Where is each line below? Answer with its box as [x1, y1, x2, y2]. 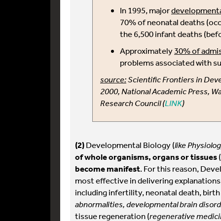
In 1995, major [120, 5, 171, 15]
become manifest [75, 163, 140, 174]
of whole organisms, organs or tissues [75, 151, 217, 162]
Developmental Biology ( [84, 140, 175, 150]
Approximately [120, 45, 174, 56]
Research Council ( [100, 98, 165, 108]
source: [100, 74, 126, 84]
